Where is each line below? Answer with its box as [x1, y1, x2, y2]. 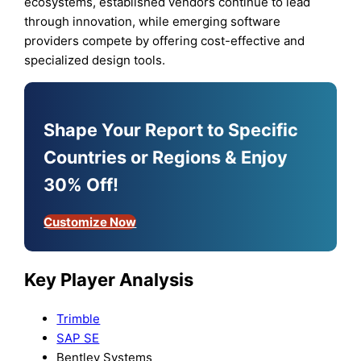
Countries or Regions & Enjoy [44, 147, 288, 168]
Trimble [56, 310, 101, 326]
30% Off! [44, 174, 119, 196]
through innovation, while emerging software [24, 14, 281, 30]
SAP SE [56, 330, 100, 346]
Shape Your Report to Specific [44, 119, 299, 141]
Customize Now [44, 214, 137, 230]
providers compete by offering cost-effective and [24, 33, 305, 49]
